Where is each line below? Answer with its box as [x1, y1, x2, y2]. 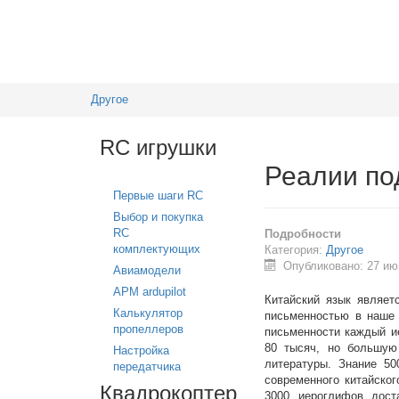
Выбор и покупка [113, 210, 203, 224]
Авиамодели [113, 264, 181, 277]
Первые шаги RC [113, 189, 203, 202]
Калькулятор [113, 306, 183, 320]
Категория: [265, 243, 326, 256]
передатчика [113, 360, 181, 373]
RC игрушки [100, 135, 216, 159]
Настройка [113, 344, 169, 357]
